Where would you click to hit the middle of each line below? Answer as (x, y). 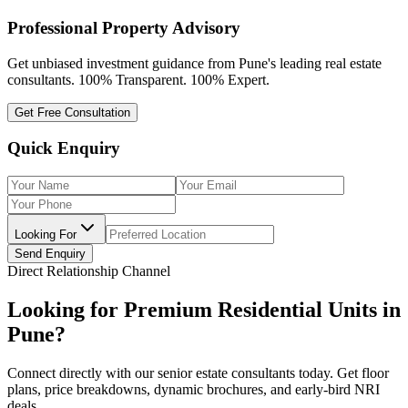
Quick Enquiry (64, 148)
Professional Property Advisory (124, 27)
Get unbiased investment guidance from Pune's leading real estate (194, 63)
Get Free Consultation (72, 112)
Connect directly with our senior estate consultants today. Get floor (198, 372)
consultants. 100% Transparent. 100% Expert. (138, 79)
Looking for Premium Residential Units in (204, 309)
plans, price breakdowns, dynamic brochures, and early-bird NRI (194, 389)
